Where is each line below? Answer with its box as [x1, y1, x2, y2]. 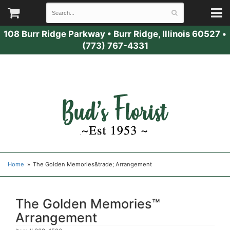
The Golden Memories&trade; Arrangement [33, 161, 152, 168]
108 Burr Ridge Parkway [4, 29, 105, 39]
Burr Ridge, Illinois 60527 [113, 29, 220, 39]
